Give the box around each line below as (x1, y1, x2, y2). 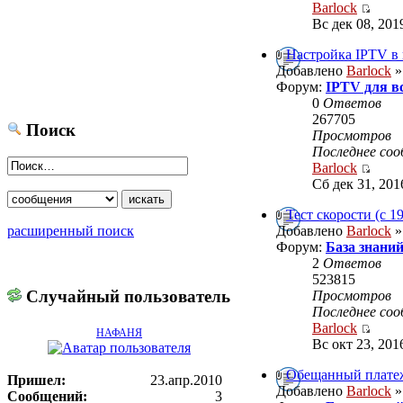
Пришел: (7, 372, 66, 388)
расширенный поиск (7, 223, 134, 239)
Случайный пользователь (22, 286, 230, 306)
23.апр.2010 (150, 372, 222, 388)
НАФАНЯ (96, 326, 142, 339)
